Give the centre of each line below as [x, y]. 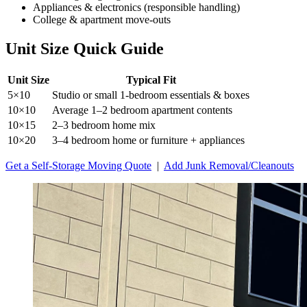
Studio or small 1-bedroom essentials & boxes [151, 95]
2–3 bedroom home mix [104, 125]
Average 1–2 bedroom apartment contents [142, 110]
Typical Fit [151, 79]
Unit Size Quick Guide [85, 48]
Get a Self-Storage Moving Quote [78, 165]
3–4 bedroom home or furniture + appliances [148, 140]
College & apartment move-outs [102, 19]
